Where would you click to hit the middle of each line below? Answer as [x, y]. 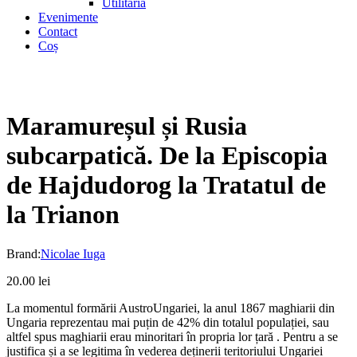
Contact [58, 31]
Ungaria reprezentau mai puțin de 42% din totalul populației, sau [168, 322]
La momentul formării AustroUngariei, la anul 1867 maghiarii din [171, 308]
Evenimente [68, 17]
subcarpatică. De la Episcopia [167, 156]
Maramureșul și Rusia [127, 126]
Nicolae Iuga [73, 253]
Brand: [24, 253]
